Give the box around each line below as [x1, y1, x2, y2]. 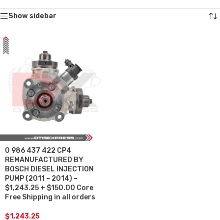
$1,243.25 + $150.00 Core [5, 183, 93, 192]
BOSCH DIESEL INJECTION [5, 165, 94, 173]
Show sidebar [8, 11, 56, 20]
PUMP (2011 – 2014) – [5, 174, 78, 183]
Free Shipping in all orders [5, 192, 95, 201]
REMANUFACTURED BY [5, 155, 83, 164]
